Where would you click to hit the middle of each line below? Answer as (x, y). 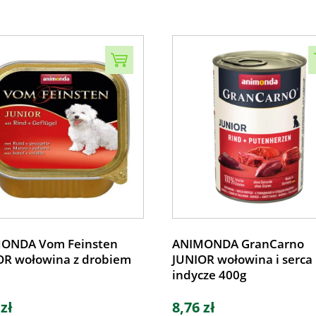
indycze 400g (209, 275)
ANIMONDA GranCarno (238, 244)
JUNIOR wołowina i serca (242, 259)
